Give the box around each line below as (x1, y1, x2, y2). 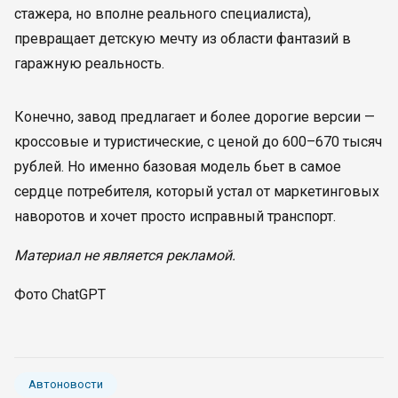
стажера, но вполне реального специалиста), (14, 5, 311, 22)
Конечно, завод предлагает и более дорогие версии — (14, 108, 375, 125)
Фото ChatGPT (14, 286, 106, 303)
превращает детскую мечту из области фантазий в (14, 30, 351, 47)
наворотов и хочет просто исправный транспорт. (14, 208, 336, 225)
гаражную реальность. (14, 55, 164, 72)
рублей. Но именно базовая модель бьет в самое (14, 158, 341, 175)
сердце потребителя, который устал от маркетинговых (14, 183, 379, 200)
